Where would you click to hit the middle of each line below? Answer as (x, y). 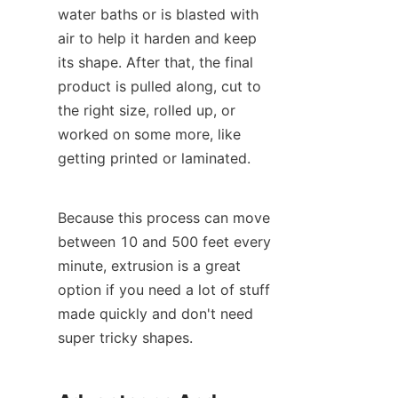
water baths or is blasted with (158, 15)
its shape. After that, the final (155, 63)
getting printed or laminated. (154, 159)
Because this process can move (164, 218)
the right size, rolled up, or (147, 111)
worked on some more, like (149, 135)
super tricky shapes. (125, 338)
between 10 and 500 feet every (164, 242)
